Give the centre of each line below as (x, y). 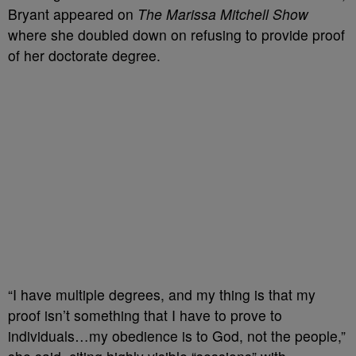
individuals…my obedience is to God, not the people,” (177, 335)
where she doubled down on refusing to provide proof (176, 34)
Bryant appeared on (73, 14)
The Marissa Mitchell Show (223, 14)
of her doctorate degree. (84, 55)
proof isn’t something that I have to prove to (145, 315)
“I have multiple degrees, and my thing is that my (162, 294)
